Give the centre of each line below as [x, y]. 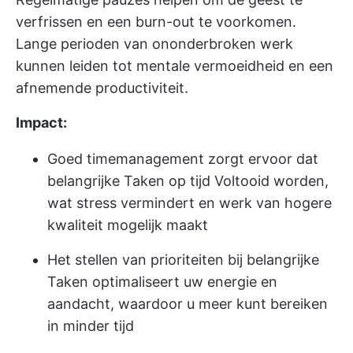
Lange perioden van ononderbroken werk [154, 44]
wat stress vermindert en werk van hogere [190, 203]
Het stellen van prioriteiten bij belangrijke [183, 260]
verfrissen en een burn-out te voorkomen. [156, 22]
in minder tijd [91, 326]
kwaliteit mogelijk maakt [128, 225]
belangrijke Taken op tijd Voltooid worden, [188, 181]
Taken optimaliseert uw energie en [162, 282]
